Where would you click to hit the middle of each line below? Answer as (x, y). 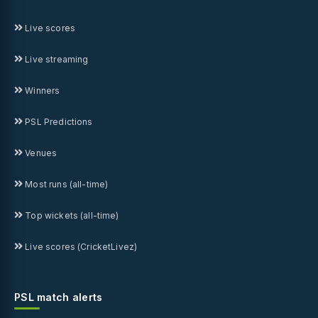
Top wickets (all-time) (71, 215)
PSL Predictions (58, 121)
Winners (42, 90)
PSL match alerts (59, 297)
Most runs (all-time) (66, 184)
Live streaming (56, 59)
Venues (40, 153)
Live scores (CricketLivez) (80, 246)
